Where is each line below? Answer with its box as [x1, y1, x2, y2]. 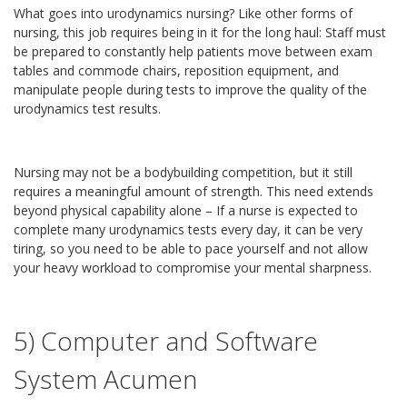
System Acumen [14, 362, 197, 396]
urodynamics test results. [14, 100, 161, 117]
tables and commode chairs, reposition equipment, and [14, 62, 339, 79]
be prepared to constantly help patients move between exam [14, 43, 372, 60]
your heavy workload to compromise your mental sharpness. [14, 259, 372, 276]
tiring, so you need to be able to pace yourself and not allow [14, 240, 368, 257]
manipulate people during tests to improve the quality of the [14, 81, 367, 98]
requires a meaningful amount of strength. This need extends [14, 183, 373, 200]
